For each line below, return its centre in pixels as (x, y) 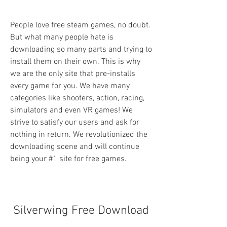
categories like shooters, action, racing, (77, 98)
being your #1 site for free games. (68, 159)
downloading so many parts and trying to (81, 50)
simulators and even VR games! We (71, 110)
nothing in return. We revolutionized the (79, 135)
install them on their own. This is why (75, 62)
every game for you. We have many (70, 86)
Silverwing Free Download (81, 211)
